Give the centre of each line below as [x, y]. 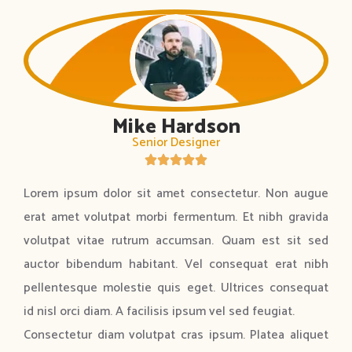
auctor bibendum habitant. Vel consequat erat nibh [176, 265]
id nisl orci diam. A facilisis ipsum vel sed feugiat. [159, 312]
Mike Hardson [176, 127]
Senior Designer [176, 143]
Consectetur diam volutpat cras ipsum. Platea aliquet [176, 335]
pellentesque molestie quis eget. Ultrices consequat [176, 288]
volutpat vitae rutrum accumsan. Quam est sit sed [176, 241]
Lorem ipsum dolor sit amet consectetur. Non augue [176, 194]
